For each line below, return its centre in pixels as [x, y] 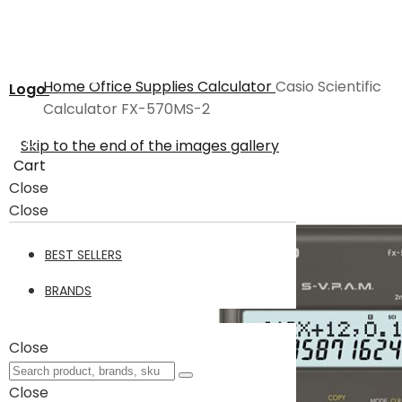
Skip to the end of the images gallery [150, 146]
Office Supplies [143, 87]
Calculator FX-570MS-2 [127, 109]
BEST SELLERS [83, 255]
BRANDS [68, 291]
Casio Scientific [328, 87]
